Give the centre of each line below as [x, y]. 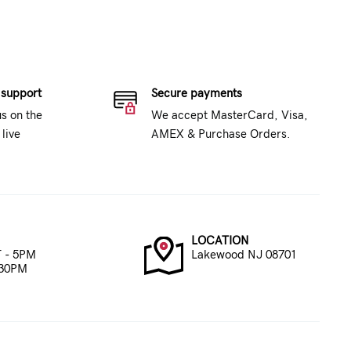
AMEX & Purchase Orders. [220, 134]
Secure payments [196, 94]
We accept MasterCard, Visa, [229, 116]
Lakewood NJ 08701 [244, 255]
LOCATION [221, 241]
